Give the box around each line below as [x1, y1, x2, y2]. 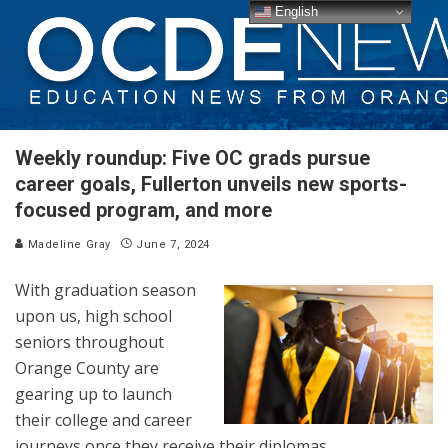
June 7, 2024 [136, 238, 210, 251]
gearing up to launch [15, 383, 172, 405]
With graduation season [15, 279, 196, 301]
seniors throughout [15, 331, 164, 353]
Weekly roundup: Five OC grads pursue [15, 146, 370, 170]
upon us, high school [15, 305, 172, 327]
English [271, 3, 319, 19]
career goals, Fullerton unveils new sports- [15, 172, 407, 196]
